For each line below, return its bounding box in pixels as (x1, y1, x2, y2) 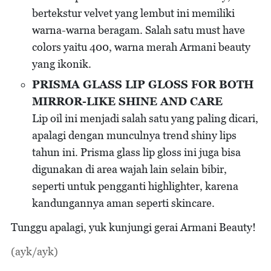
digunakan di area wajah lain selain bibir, (32, 163, 227, 175)
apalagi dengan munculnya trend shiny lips (32, 129, 237, 142)
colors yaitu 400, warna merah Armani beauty (32, 41, 250, 53)
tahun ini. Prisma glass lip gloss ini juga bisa (32, 146, 241, 158)
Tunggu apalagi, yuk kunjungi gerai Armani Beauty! (11, 221, 256, 233)
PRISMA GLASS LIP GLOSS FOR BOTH (32, 78, 253, 91)
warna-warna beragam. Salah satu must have (32, 24, 245, 36)
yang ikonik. (32, 57, 91, 70)
